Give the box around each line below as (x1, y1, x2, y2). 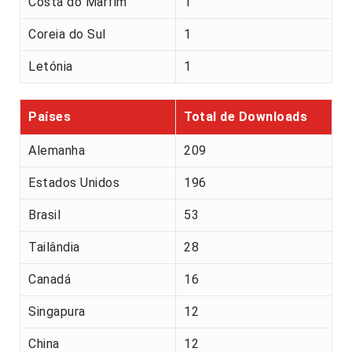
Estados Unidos (28, 175, 119, 191)
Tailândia (28, 240, 80, 255)
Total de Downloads (184, 109, 307, 125)
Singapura (28, 304, 86, 320)
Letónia (28, 59, 73, 75)
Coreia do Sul (28, 27, 106, 42)
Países (28, 109, 71, 125)
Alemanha (28, 143, 85, 159)
